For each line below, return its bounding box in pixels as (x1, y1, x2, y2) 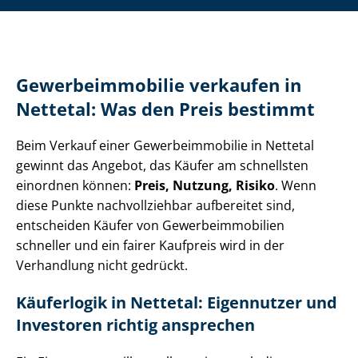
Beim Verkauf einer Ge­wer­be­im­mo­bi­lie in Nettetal (16, 137, 314, 155)
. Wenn (275, 177, 316, 195)
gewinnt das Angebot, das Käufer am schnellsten (16, 157, 308, 175)
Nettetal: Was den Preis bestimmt (16, 97, 315, 121)
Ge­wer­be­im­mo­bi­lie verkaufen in (16, 74, 301, 97)
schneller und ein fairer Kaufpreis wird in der (16, 237, 284, 255)
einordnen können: (16, 177, 134, 195)
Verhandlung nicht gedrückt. (16, 257, 188, 275)
